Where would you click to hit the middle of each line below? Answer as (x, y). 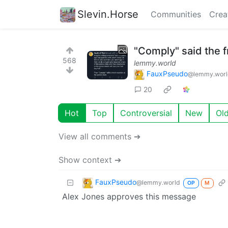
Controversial (146, 113)
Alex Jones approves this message (129, 196)
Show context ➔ (90, 160)
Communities (176, 14)
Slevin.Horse (108, 14)
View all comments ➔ (99, 136)
